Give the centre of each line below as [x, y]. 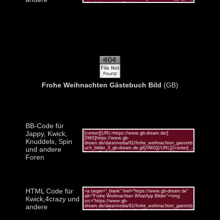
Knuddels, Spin [49, 141]
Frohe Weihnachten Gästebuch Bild [102, 85]
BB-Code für [45, 125]
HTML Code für [49, 191]
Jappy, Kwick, [46, 133]
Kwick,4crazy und [53, 199]
